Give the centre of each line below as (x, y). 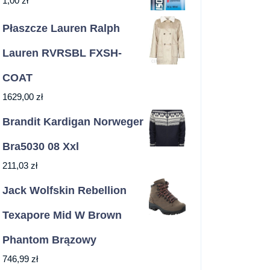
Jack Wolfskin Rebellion (64, 191)
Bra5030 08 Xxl (41, 147)
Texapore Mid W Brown (62, 215)
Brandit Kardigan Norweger (73, 122)
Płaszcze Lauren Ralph (61, 29)
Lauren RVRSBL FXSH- (62, 53)
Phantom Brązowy (49, 240)
